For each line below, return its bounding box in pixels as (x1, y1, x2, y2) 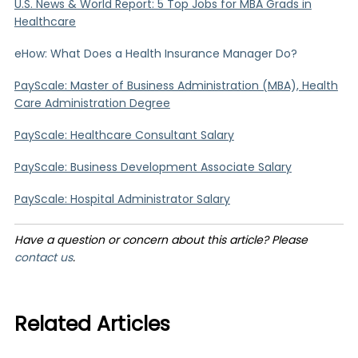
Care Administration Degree (14, 95, 170, 113)
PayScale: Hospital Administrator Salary (14, 191, 230, 209)
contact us (14, 249, 73, 268)
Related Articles (14, 309, 170, 342)
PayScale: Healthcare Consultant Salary (14, 127, 234, 145)
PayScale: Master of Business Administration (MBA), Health (14, 78, 338, 96)
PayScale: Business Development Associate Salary (14, 159, 292, 177)
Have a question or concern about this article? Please (14, 232, 308, 250)
